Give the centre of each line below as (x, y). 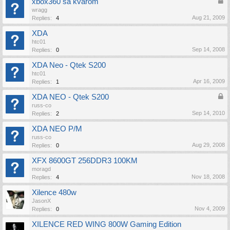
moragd (41, 169)
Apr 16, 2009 (209, 81)
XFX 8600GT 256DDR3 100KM (85, 161)
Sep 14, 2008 (208, 49)
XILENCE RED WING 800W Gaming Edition (107, 224)
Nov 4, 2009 (210, 208)
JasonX (41, 201)
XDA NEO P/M (57, 129)
